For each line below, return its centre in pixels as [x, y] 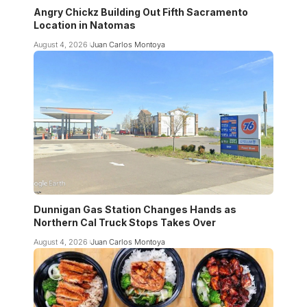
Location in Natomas [85, 25]
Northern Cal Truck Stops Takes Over [125, 223]
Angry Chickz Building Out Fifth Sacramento [141, 12]
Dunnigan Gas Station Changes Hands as [135, 210]
